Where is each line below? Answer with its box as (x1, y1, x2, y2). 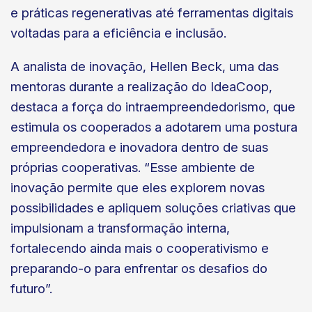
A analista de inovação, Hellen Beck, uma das (10, 58, 279, 75)
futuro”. (10, 281, 56, 297)
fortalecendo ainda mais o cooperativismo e (10, 240, 269, 257)
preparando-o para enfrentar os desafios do (10, 260, 267, 277)
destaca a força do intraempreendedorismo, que (10, 99, 295, 116)
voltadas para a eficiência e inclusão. (10, 25, 226, 42)
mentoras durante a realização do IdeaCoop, (10, 79, 272, 95)
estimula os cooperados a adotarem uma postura (10, 119, 297, 136)
